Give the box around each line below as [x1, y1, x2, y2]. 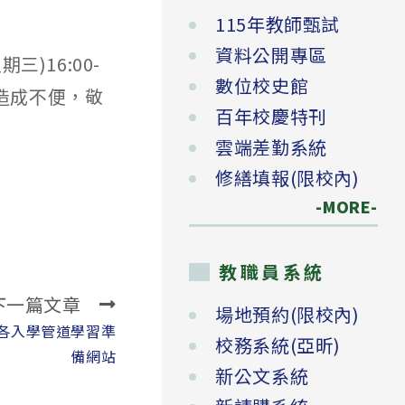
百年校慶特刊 [215, 103, 327, 130]
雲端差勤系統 [215, 134, 327, 161]
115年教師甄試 [215, 11, 340, 38]
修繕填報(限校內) [215, 165, 360, 192]
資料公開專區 [215, 42, 327, 69]
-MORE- [295, 195, 378, 219]
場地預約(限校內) [215, 301, 360, 328]
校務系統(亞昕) [215, 332, 341, 359]
